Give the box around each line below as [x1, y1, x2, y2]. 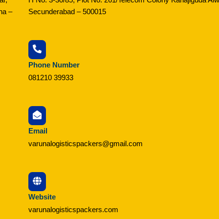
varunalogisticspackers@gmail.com [28, 139, 143, 148]
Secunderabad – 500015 [28, 7, 107, 16]
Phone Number [28, 60, 80, 69]
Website [28, 193, 56, 201]
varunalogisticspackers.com [28, 205, 119, 214]
